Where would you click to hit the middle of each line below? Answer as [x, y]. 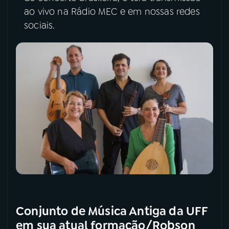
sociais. [41, 25]
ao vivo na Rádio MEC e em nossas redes [112, 12]
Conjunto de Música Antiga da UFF [112, 211]
